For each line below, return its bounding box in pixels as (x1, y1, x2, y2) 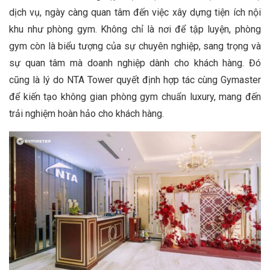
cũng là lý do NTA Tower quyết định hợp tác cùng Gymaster (9, 74, 261, 86)
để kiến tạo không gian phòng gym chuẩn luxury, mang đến (9, 91, 261, 103)
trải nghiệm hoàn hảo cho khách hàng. (9, 108, 164, 120)
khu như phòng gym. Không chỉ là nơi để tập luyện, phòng (9, 24, 261, 36)
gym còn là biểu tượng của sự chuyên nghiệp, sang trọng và (9, 40, 261, 52)
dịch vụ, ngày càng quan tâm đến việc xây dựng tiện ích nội (9, 7, 261, 19)
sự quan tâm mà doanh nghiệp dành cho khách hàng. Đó (9, 57, 261, 69)
